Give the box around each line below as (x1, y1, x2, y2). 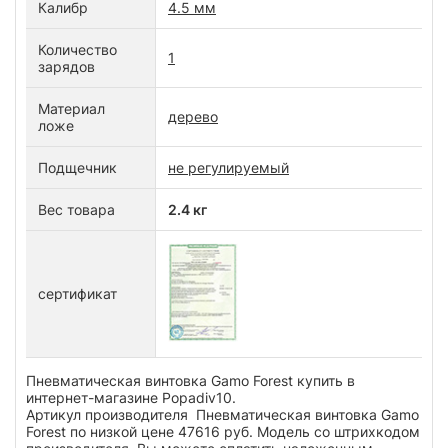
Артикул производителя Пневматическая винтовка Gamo (26, 406, 419, 424)
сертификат (38, 285, 117, 303)
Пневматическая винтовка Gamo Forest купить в (26, 372, 355, 390)
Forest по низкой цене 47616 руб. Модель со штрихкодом (26, 423, 420, 441)
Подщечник (38, 159, 117, 177)
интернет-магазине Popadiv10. (26, 389, 240, 407)
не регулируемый (168, 159, 289, 177)
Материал (38, 100, 105, 118)
